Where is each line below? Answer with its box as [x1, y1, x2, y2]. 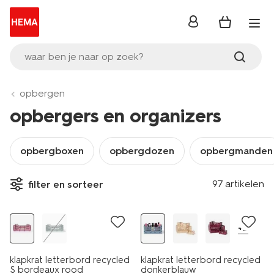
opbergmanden [200, 145, 273, 157]
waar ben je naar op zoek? [24, 51, 144, 62]
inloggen [187, 19, 228, 31]
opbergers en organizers [10, 105, 221, 127]
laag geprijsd [15, 187, 73, 197]
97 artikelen [212, 178, 264, 190]
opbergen [20, 87, 65, 99]
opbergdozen [109, 145, 174, 157]
